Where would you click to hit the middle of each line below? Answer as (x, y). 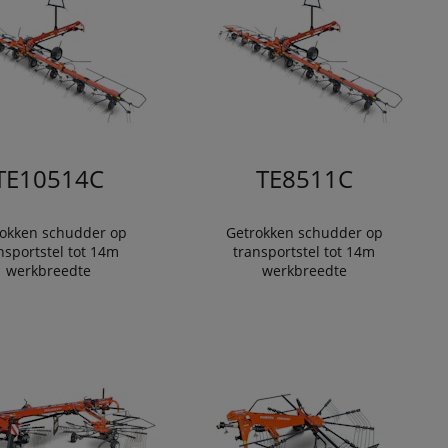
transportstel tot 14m (304, 251)
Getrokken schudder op (304, 232)
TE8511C (304, 178)
